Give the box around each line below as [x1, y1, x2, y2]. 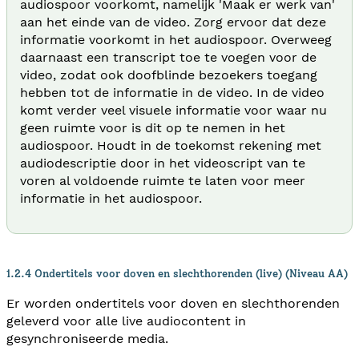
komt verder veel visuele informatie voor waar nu [20, 102, 327, 118]
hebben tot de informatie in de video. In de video [20, 84, 325, 100]
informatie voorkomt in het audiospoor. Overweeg [20, 31, 332, 47]
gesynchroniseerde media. [6, 330, 168, 346]
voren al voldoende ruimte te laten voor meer [20, 172, 305, 188]
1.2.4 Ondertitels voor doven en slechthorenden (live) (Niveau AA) [6, 266, 348, 280]
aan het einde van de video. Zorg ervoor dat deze [20, 14, 326, 30]
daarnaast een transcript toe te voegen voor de [20, 49, 317, 65]
